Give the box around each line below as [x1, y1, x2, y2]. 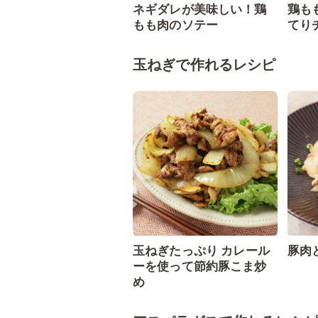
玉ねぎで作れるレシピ [133, 56, 276, 73]
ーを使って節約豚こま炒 [133, 259, 267, 273]
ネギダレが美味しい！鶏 [133, 2, 267, 16]
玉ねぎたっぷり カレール [133, 243, 270, 258]
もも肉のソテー [133, 18, 219, 32]
